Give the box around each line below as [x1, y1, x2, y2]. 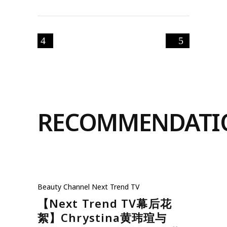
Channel [63, 181, 90, 192]
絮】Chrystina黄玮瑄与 [37, 209, 167, 225]
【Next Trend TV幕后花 [37, 195, 172, 211]
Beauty [37, 181, 61, 192]
